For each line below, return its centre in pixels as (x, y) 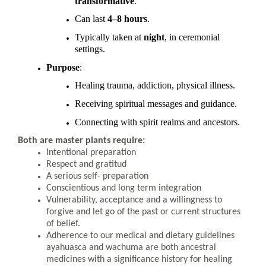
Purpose (63, 67)
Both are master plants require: (81, 141)
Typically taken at (109, 37)
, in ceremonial (192, 37)
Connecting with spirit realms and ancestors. (157, 122)
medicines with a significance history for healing (139, 260)
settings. (90, 49)
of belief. (63, 224)
